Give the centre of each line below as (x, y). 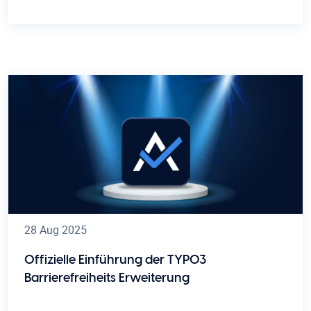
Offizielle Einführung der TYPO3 (115, 260)
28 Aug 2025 (56, 229)
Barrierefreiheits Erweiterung (107, 278)
